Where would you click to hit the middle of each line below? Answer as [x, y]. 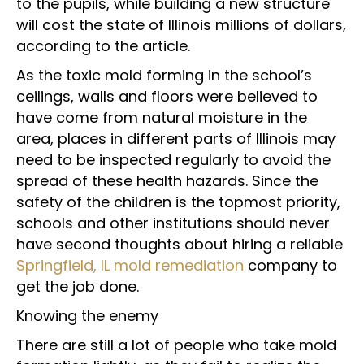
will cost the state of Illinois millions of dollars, [181, 25]
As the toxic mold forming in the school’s [164, 75]
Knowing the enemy [87, 316]
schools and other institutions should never [173, 223]
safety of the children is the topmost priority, [178, 202]
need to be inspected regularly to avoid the [173, 160]
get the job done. [78, 286]
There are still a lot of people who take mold [176, 345]
